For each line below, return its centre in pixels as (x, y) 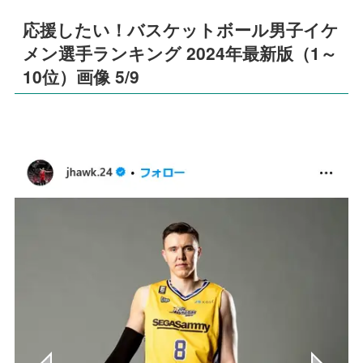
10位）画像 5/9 (81, 77)
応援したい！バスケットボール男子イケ (181, 30)
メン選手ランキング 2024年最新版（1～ (180, 53)
